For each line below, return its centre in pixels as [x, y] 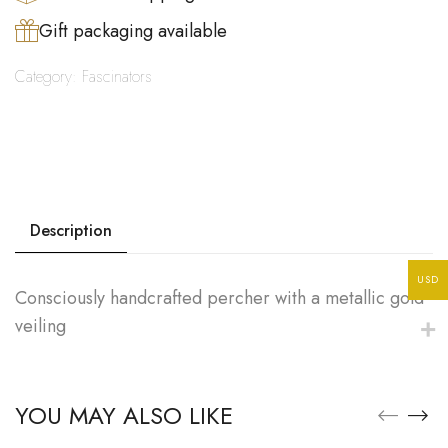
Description [71, 230]
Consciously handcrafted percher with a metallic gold [219, 297]
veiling [40, 325]
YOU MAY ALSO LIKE [124, 415]
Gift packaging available [133, 30]
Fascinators [117, 76]
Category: [46, 76]
